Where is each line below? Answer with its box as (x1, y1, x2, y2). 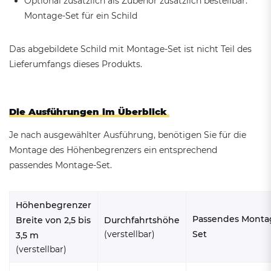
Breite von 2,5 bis (16, 215, 91, 226)
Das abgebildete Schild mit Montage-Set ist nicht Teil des (9, 44, 252, 55)
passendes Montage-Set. (9, 160, 112, 171)
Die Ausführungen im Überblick (9, 106, 167, 118)
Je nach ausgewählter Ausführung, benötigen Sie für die (9, 129, 246, 141)
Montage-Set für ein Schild (24, 10, 137, 22)
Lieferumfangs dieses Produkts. (9, 59, 142, 70)
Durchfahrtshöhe (104, 215, 180, 226)
